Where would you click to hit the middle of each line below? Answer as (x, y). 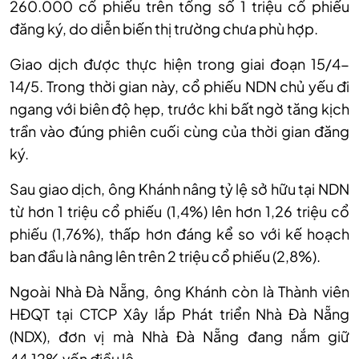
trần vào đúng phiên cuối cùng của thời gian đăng (179, 131)
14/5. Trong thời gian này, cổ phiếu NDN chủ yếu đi (179, 86)
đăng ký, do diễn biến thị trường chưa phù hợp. (164, 28)
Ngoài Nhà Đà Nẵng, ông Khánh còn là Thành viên (179, 291)
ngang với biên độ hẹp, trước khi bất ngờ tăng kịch (179, 108)
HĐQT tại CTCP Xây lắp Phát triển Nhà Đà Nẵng (179, 313)
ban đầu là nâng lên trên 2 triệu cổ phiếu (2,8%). (165, 256)
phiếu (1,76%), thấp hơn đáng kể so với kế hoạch (179, 233)
